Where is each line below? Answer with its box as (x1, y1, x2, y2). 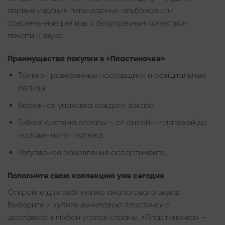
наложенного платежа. (18, 130, 104, 140)
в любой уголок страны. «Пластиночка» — (47, 212, 207, 222)
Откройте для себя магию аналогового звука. (8, 187, 180, 197)
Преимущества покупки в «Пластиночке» (8, 54, 165, 64)
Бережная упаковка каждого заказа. (18, 100, 155, 110)
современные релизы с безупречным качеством (8, 18, 188, 28)
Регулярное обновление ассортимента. (18, 147, 167, 157)
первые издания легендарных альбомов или (8, 6, 174, 16)
